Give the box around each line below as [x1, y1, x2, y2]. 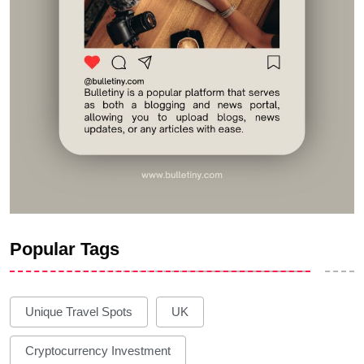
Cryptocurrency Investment [25, 344, 171, 358]
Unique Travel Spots [25, 305, 132, 319]
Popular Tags [10, 238, 119, 259]
